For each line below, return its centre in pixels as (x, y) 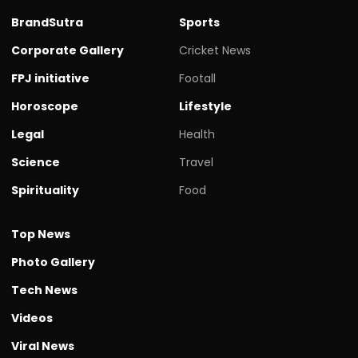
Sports (199, 23)
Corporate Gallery (68, 51)
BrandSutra (47, 23)
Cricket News (215, 51)
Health (197, 135)
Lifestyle (205, 107)
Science (36, 163)
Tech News (44, 290)
